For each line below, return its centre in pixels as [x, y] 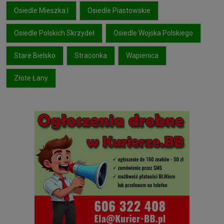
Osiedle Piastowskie [119, 10]
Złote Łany [31, 78]
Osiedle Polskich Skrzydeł [54, 33]
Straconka [91, 55]
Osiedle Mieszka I [41, 10]
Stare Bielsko [35, 55]
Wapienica [142, 55]
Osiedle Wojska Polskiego [153, 33]
